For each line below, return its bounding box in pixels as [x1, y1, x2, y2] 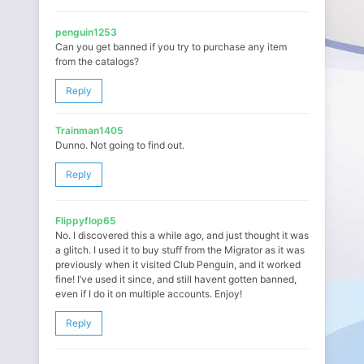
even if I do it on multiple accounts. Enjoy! [55, 288, 242, 300]
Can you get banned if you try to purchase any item [55, 41, 287, 53]
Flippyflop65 [55, 214, 116, 227]
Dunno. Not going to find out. [55, 139, 184, 151]
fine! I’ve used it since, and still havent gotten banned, [55, 273, 297, 285]
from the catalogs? [55, 55, 139, 67]
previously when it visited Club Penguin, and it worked [55, 258, 301, 271]
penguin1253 [55, 26, 117, 38]
